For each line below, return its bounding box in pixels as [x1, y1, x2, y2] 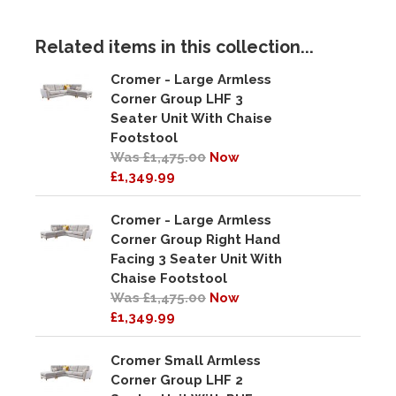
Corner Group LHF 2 [110, 371, 243, 388]
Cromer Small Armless [110, 352, 261, 369]
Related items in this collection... [35, 36, 314, 57]
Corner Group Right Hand [110, 231, 280, 247]
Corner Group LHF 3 [110, 90, 243, 107]
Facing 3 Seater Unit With [110, 250, 282, 267]
